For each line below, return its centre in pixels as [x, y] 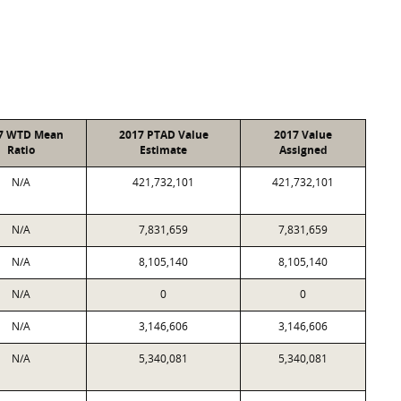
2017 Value [303, 135]
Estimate [163, 150]
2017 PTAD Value [163, 135]
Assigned [303, 150]
